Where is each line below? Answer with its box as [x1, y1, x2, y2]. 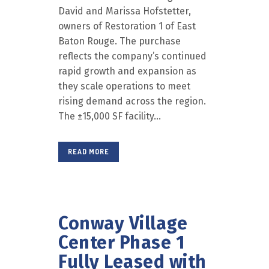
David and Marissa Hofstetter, [58, 5, 191, 17]
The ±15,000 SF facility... [58, 110, 161, 122]
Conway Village [58, 213, 187, 234]
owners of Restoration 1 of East [58, 20, 196, 32]
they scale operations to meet [58, 80, 190, 92]
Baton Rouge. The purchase [58, 35, 181, 47]
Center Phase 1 [58, 232, 184, 253]
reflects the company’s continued [58, 50, 207, 62]
